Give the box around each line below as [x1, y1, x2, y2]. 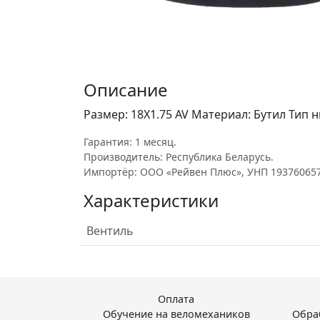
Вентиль [86, 223, 134, 239]
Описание [84, 78, 168, 101]
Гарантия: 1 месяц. [84, 135, 176, 149]
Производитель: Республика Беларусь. [84, 150, 274, 164]
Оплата [158, 292, 195, 306]
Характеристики [84, 189, 219, 212]
